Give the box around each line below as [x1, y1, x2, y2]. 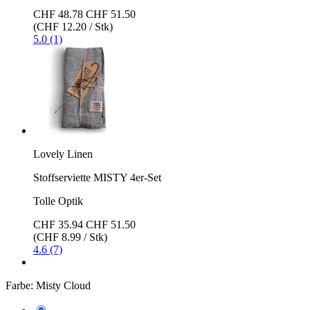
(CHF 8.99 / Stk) [33, 230, 107, 243]
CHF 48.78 [33, 8, 83, 20]
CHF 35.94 [33, 218, 83, 230]
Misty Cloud [36, 279, 91, 291]
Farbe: [6, 279, 33, 291]
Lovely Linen [33, 147, 93, 160]
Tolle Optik [33, 194, 83, 207]
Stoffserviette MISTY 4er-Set [33, 171, 161, 183]
